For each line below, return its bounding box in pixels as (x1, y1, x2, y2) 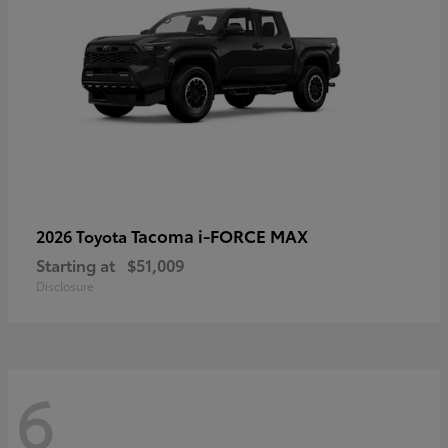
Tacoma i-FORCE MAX (131, 222, 308, 247)
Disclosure (36, 276, 94, 294)
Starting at (36, 252, 115, 276)
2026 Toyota (36, 223, 131, 247)
